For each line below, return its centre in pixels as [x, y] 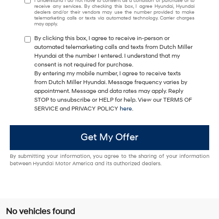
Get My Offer [109, 137]
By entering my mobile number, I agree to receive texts [108, 73]
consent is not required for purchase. [84, 65]
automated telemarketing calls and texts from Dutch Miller [113, 47]
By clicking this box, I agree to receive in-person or [102, 38]
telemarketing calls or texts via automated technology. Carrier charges [114, 18]
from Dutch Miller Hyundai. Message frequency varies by [111, 82]
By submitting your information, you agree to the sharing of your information [109, 156]
